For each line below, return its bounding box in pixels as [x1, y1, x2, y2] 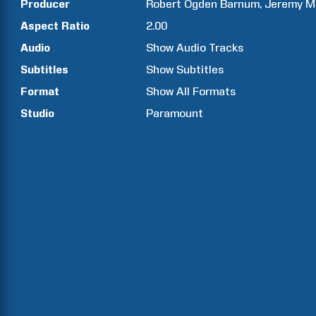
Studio [20, 107, 54, 120]
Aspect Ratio [20, 19, 90, 32]
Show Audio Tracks [146, 41, 244, 54]
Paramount [146, 107, 204, 120]
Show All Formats [146, 85, 236, 98]
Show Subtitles [146, 63, 224, 76]
